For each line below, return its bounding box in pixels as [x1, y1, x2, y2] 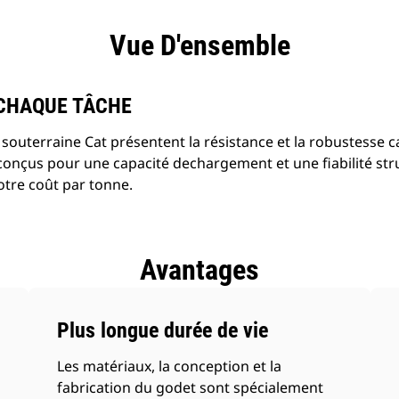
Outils [200, 19, 241, 38]
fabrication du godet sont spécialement [57, 378, 324, 397]
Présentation [273, 19, 361, 38]
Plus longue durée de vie [57, 318, 269, 343]
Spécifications [75, 19, 169, 38]
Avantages [140, 253, 259, 287]
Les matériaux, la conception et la [57, 356, 282, 376]
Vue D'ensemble [109, 28, 290, 62]
